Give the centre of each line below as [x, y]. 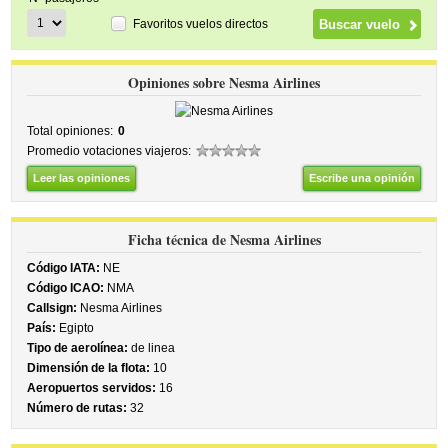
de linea [152, 348]
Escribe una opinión [361, 178]
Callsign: [52, 308]
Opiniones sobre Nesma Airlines [224, 82]
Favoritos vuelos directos [201, 23]
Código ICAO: [66, 288]
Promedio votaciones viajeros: [109, 151]
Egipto [75, 328]
